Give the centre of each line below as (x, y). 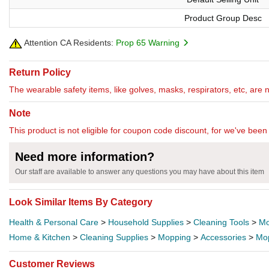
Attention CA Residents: (68, 43)
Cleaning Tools (221, 222)
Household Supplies (146, 222)
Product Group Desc (223, 18)
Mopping (174, 237)
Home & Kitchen (40, 237)
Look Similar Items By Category (81, 202)
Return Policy (40, 73)
